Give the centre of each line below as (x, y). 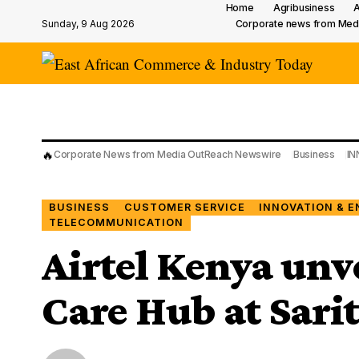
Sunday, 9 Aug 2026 (88, 23)
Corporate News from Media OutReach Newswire (168, 154)
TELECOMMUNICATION (116, 223)
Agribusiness (304, 8)
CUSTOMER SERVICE (184, 207)
